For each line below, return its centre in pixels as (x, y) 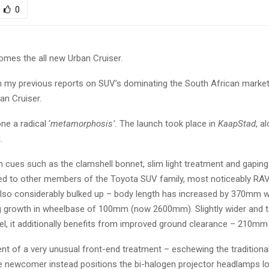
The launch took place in (168, 124)
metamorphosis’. (84, 124)
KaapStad (237, 124)
